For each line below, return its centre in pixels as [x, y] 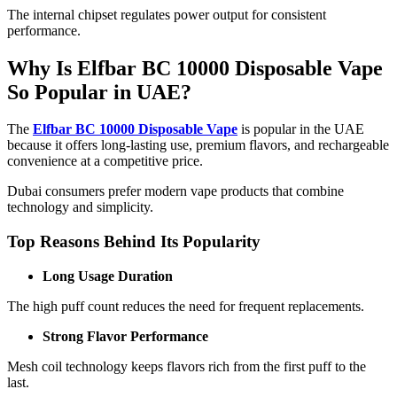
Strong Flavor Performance [125, 336]
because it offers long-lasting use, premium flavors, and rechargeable [198, 145]
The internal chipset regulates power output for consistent [167, 14]
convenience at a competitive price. [105, 161]
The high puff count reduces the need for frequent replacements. [186, 306]
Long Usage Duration [108, 276]
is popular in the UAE [301, 129]
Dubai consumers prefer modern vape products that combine [175, 191]
